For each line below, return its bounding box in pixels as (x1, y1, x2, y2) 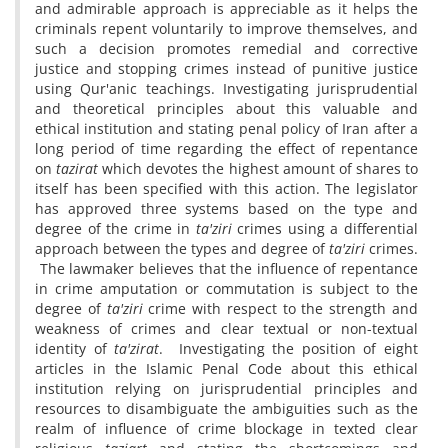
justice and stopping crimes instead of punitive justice (35, 59, 418, 78)
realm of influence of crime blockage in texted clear (35, 419, 418, 438)
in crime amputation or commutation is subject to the (35, 279, 418, 298)
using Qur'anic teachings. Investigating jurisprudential (35, 79, 418, 98)
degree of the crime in (35, 219, 196, 238)
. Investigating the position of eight (159, 339, 418, 358)
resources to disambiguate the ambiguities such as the (35, 399, 418, 418)
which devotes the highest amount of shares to (98, 159, 419, 178)
